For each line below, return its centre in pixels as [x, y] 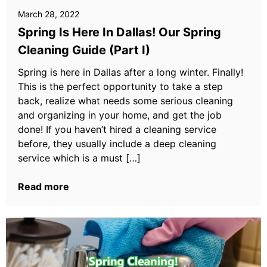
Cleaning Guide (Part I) [84, 50]
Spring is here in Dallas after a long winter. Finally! [131, 72]
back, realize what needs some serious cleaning [125, 101]
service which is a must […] [79, 158]
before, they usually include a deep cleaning [117, 144]
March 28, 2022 [49, 14]
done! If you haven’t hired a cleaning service [117, 129]
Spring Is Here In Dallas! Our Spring [119, 32]
